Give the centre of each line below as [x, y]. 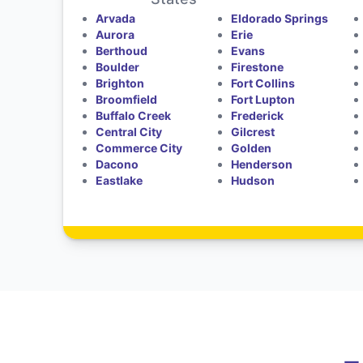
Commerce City [139, 148]
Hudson [253, 180]
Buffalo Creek [133, 115]
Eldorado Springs [280, 18]
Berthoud [121, 51]
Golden [252, 148]
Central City [128, 132]
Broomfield [126, 99]
